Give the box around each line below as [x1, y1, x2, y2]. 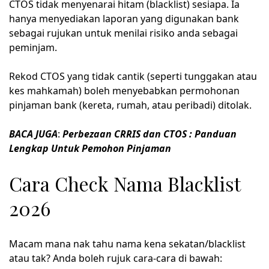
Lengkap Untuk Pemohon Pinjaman [9, 141, 171, 155]
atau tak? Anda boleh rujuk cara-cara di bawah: [9, 251, 222, 265]
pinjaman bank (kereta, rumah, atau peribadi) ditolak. [9, 98, 252, 112]
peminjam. [9, 40, 57, 54]
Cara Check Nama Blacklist [9, 171, 240, 197]
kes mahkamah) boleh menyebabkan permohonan [9, 83, 240, 97]
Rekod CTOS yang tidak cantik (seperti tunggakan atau [9, 69, 257, 83]
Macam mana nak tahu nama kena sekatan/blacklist [9, 237, 246, 250]
